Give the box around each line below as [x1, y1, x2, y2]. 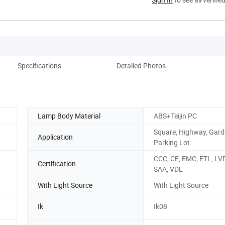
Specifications [17, 60, 61, 70]
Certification [38, 159, 76, 169]
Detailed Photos [117, 60, 166, 70]
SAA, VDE [154, 164, 183, 174]
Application [38, 132, 73, 142]
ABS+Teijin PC [154, 110, 197, 121]
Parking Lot [154, 137, 190, 147]
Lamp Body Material [38, 110, 100, 121]
